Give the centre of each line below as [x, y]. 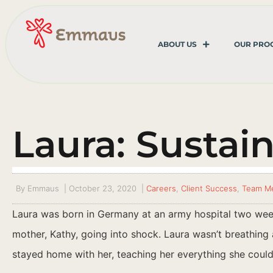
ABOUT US [177, 44]
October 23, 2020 [102, 188]
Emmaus [42, 188]
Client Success [209, 188]
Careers [161, 188]
